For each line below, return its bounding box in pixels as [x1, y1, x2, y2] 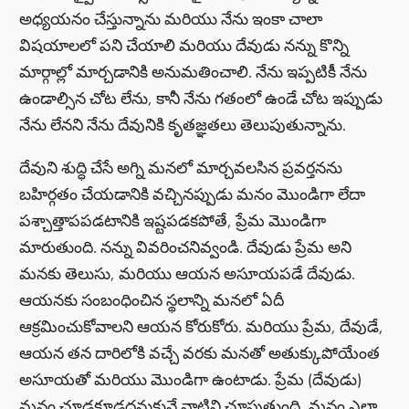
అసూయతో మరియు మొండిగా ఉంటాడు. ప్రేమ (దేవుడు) [19, 369, 362, 390]
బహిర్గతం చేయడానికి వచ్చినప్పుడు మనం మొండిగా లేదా [19, 184, 366, 204]
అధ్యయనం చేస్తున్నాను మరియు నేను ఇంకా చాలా [19, 9, 323, 30]
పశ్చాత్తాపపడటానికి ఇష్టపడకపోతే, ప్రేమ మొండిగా [19, 210, 327, 231]
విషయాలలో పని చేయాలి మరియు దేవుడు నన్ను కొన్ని [19, 36, 350, 57]
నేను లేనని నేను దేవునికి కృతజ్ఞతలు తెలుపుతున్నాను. [19, 115, 347, 136]
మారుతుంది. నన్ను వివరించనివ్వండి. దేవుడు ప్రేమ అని [19, 236, 352, 257]
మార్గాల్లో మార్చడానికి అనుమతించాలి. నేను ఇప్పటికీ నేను [19, 62, 368, 83]
